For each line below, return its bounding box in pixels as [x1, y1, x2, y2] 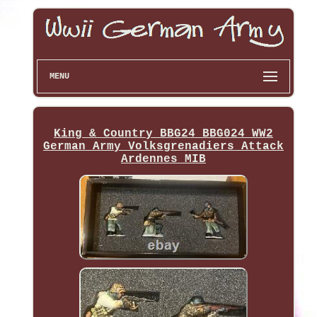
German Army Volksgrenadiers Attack [42, 139, 284, 153]
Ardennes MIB [120, 152, 206, 166]
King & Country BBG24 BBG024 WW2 [53, 127, 273, 140]
